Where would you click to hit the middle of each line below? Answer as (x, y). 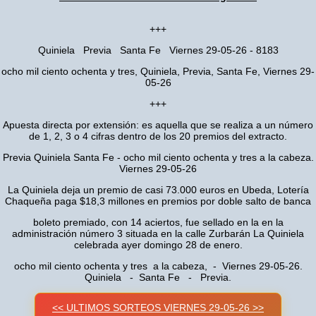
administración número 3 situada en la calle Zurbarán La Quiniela (158, 233)
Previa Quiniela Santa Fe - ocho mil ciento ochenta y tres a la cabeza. (158, 157)
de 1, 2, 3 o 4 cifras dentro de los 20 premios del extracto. (158, 136)
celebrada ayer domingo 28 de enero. (158, 245)
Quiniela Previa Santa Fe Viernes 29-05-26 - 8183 (158, 50)
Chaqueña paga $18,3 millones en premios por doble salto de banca (158, 201)
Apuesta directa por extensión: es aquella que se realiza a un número (158, 125)
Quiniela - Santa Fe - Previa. (158, 277)
